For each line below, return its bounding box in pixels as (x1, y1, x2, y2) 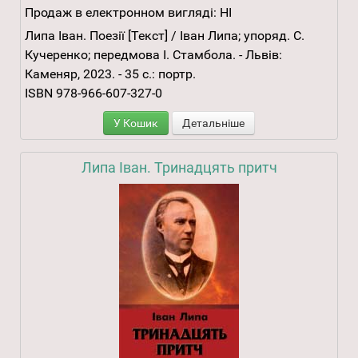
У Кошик (113, 117, 158, 130)
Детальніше (182, 117, 245, 130)
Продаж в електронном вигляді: (25, 5, 217, 21)
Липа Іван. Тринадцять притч (81, 159, 277, 177)
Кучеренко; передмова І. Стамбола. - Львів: (25, 47, 282, 63)
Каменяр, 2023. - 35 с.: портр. (25, 66, 196, 82)
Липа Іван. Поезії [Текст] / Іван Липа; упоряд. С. (25, 28, 304, 44)
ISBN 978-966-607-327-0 (25, 86, 162, 101)
